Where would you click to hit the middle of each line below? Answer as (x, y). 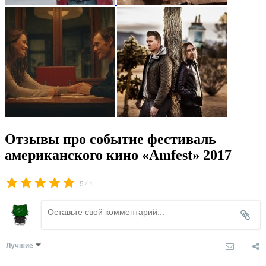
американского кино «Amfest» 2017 (118, 155)
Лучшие (20, 246)
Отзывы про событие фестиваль (110, 139)
